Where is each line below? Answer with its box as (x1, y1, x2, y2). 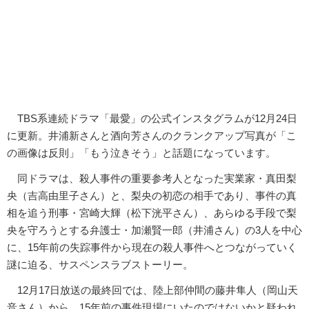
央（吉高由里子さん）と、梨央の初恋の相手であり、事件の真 (7, 189, 297, 201)
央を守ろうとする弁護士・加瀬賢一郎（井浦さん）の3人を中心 (7, 223, 302, 236)
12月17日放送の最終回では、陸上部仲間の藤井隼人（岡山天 (7, 283, 298, 296)
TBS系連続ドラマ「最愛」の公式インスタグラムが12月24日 (7, 112, 297, 124)
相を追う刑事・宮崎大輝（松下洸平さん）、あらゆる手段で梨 (7, 206, 297, 219)
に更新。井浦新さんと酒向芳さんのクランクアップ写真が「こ (7, 129, 297, 141)
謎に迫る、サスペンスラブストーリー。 (7, 258, 193, 270)
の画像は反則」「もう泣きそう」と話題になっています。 (7, 146, 276, 159)
